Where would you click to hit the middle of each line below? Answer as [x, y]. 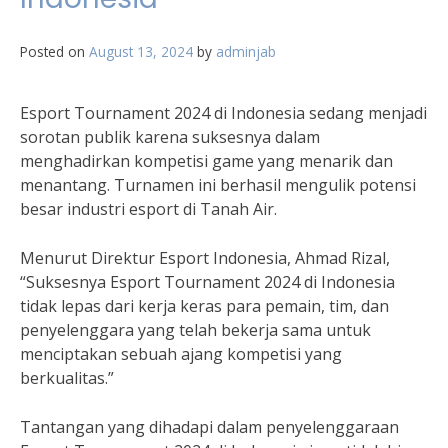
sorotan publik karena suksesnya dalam [170, 137]
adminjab [246, 51]
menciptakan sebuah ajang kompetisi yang [181, 354]
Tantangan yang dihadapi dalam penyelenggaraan [209, 427]
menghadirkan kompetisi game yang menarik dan [206, 161]
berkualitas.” [67, 378]
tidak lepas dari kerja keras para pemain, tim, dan [204, 306]
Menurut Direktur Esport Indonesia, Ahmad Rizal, [205, 258]
